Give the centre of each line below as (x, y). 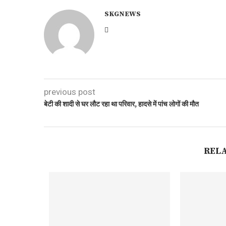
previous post (70, 92)
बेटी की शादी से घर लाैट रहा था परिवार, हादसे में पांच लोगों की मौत (121, 104)
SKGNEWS (123, 14)
